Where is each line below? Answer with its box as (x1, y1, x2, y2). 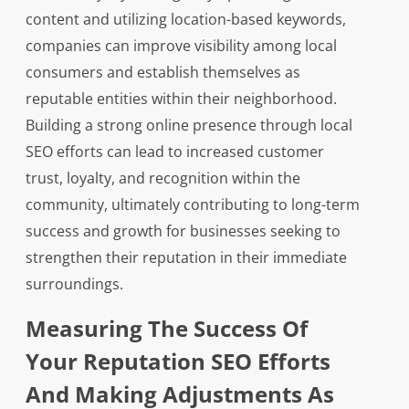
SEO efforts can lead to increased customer (25, 142, 324, 163)
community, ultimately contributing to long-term (25, 194, 360, 215)
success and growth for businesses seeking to (25, 221, 341, 242)
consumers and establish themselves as (25, 62, 300, 83)
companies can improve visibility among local (25, 36, 337, 57)
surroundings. (25, 274, 123, 295)
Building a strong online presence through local (25, 115, 352, 136)
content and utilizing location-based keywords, (25, 9, 346, 30)
